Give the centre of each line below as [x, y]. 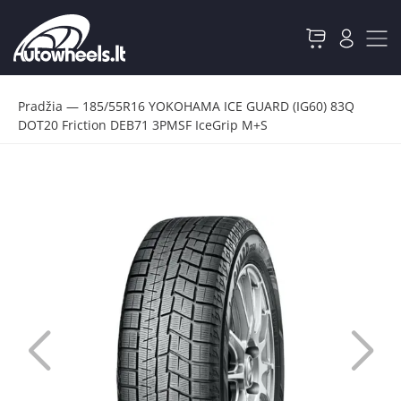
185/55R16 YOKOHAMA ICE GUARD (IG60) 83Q [218, 106]
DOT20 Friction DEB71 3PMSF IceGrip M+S [143, 125]
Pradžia [40, 106]
